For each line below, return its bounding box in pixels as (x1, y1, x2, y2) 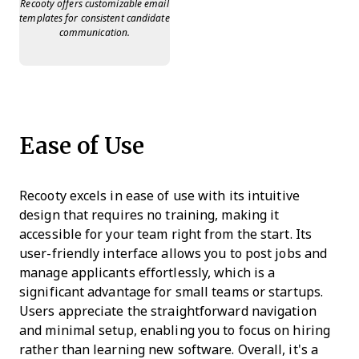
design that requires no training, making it (19, 208, 280, 223)
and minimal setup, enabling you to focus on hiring (19, 324, 331, 338)
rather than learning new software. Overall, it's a (19, 343, 319, 357)
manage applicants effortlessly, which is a (19, 266, 276, 280)
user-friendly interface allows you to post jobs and (19, 247, 328, 261)
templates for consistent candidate (19, 13, 170, 25)
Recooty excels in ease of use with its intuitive (19, 189, 300, 204)
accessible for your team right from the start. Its (19, 228, 312, 242)
